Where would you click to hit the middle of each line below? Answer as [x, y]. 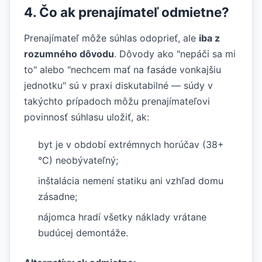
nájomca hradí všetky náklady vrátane [122, 217]
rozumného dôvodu [69, 54]
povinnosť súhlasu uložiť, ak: [87, 117]
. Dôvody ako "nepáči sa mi [175, 54]
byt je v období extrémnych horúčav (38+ [131, 144]
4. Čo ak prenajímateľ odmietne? [127, 12]
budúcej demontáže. [83, 233]
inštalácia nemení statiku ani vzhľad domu [131, 181]
